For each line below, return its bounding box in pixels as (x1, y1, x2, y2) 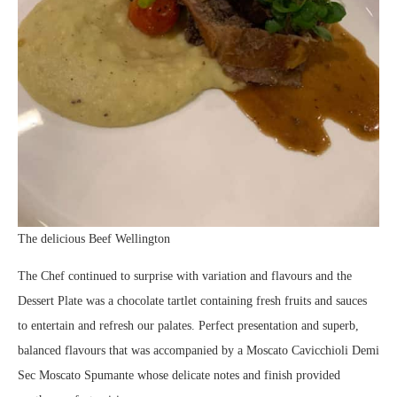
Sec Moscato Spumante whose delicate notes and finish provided (18, 369, 340, 383)
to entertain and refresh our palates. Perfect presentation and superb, (18, 319, 359, 333)
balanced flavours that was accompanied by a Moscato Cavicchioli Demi (18, 344, 379, 358)
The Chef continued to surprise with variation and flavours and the (18, 269, 352, 284)
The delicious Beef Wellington (18, 232, 170, 246)
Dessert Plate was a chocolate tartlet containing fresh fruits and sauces (18, 294, 367, 308)
